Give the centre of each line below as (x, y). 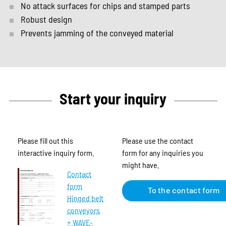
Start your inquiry (113, 98)
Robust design (46, 19)
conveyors (83, 210)
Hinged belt (85, 198)
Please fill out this (45, 140)
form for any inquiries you (162, 152)
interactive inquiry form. (56, 152)
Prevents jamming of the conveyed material (97, 33)
